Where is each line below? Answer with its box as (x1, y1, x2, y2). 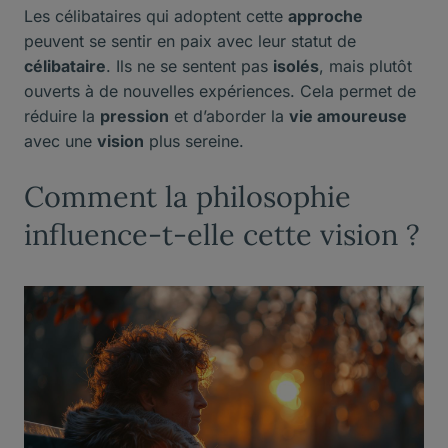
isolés (273, 56, 319, 77)
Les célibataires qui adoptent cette (24, 6, 288, 27)
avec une (24, 131, 97, 152)
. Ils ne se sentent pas (106, 56, 273, 77)
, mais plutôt (319, 56, 412, 77)
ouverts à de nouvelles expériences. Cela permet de (24, 81, 416, 102)
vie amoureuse (289, 106, 407, 127)
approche (288, 6, 363, 27)
